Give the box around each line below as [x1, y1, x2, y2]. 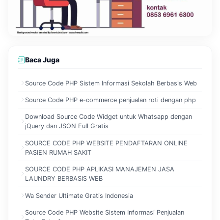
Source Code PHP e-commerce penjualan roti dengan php [25, 96, 196, 104]
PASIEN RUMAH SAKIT [25, 148, 91, 156]
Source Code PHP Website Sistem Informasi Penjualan [25, 208, 184, 216]
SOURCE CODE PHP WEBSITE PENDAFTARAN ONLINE [25, 139, 188, 147]
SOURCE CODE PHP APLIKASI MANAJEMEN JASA [25, 165, 174, 173]
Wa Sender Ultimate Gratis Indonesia [25, 192, 133, 199]
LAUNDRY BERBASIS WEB [25, 175, 103, 183]
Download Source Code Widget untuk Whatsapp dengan [25, 113, 192, 121]
